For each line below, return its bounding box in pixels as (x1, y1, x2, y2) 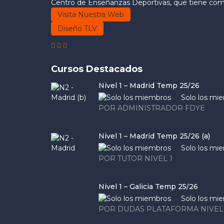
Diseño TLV (57, 24, 97, 33)
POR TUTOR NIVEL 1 (98, 154, 172, 163)
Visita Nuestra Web (57, 10, 124, 19)
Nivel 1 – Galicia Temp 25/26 (98, 182, 198, 191)
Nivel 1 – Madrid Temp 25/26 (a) (98, 131, 210, 140)
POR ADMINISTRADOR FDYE (98, 103, 205, 112)
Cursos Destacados (51, 63, 142, 74)
